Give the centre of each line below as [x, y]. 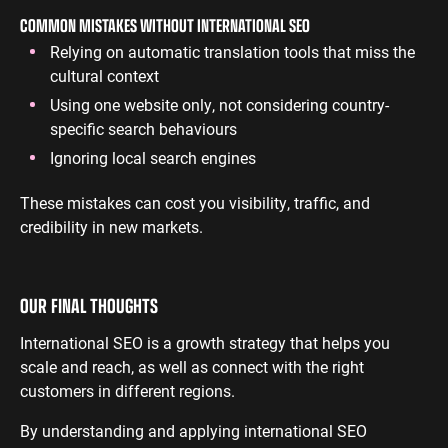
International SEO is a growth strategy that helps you [205, 342]
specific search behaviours [145, 128]
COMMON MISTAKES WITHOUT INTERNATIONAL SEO [165, 24]
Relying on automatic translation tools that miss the [232, 51]
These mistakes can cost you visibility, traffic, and [195, 202]
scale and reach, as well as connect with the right [192, 366]
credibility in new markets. [111, 226]
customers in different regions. [127, 390]
